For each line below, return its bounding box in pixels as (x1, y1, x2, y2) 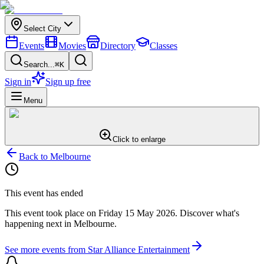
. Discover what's (175, 208, 239, 218)
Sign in (5, 77, 31, 87)
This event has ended (5, 188, 83, 198)
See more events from (5, 245, 88, 255)
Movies (58, 41, 86, 51)
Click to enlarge (113, 135, 166, 144)
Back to (19, 151, 50, 161)
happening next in (5, 219, 74, 229)
